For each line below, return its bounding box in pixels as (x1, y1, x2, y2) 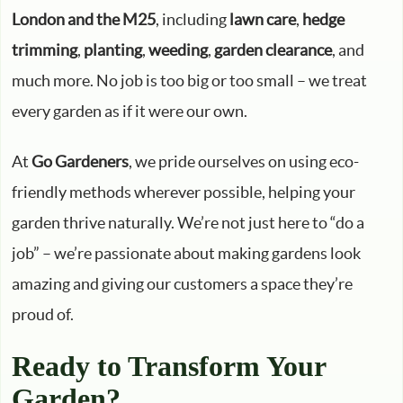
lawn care (229, 10, 296, 29)
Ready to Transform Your (12, 350, 326, 382)
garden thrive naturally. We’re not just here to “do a (12, 213, 364, 232)
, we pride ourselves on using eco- (129, 152, 359, 171)
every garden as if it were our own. (12, 102, 247, 121)
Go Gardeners (31, 152, 129, 171)
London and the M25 (12, 10, 156, 29)
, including (156, 10, 229, 29)
